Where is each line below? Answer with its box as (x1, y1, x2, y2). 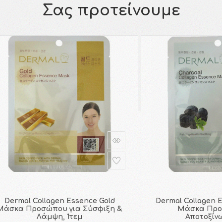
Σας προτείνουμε (42, 2, 180, 19)
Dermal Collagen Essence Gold (4, 197, 115, 205)
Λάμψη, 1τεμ (37, 213, 83, 221)
